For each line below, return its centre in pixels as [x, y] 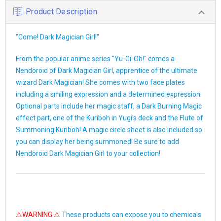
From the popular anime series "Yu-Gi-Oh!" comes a [95, 58]
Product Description [61, 11]
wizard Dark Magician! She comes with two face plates [100, 82]
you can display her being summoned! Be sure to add [97, 141]
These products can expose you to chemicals [131, 214]
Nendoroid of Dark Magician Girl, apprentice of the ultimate [107, 70]
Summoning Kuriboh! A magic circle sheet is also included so [109, 129]
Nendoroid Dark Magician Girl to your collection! [88, 153]
